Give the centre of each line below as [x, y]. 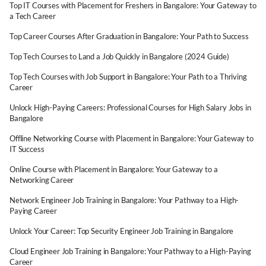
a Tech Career [33, 16]
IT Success [27, 149]
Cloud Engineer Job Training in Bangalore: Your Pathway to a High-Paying [130, 251]
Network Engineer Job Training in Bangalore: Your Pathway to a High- [124, 200]
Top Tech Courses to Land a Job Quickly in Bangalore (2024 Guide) [119, 56]
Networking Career [42, 180]
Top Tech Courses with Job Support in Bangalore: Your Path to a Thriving [128, 77]
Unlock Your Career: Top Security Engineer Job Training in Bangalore [122, 231]
